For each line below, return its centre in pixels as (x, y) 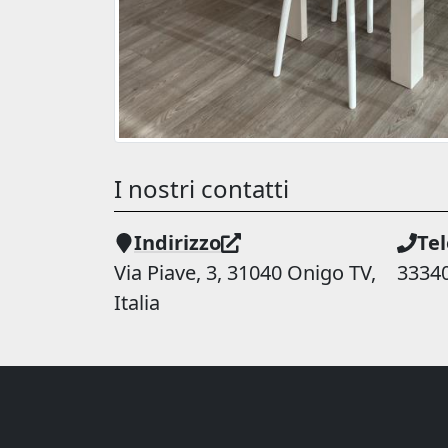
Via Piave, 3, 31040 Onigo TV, (245, 272)
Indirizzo (177, 242)
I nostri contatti (201, 188)
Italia (137, 302)
